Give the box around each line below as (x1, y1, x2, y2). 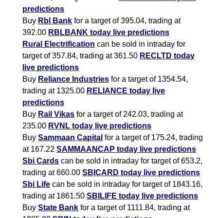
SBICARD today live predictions (82, 168, 200, 177)
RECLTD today (140, 52, 195, 60)
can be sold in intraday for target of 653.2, (59, 157, 203, 165)
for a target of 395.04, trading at (72, 17, 181, 25)
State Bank (38, 203, 79, 212)
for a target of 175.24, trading (103, 133, 203, 142)
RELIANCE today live (87, 87, 165, 95)
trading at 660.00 (22, 168, 83, 177)
